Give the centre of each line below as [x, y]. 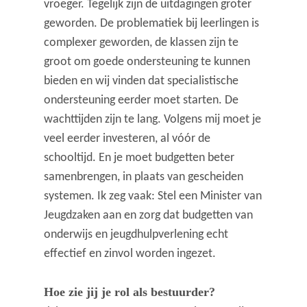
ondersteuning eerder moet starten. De [142, 101]
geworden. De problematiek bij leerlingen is [152, 24]
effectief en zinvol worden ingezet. [130, 254]
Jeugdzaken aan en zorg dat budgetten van [149, 216]
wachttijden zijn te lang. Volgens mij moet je [153, 120]
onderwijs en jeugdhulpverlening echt [136, 235]
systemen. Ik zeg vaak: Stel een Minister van [153, 197]
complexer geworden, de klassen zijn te [142, 43]
